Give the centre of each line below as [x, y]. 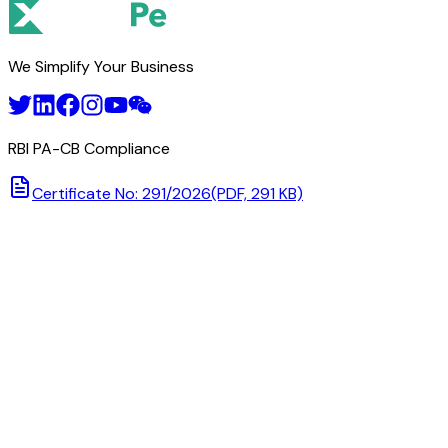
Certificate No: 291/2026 [121, 193]
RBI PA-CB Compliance [89, 148]
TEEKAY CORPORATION [130, 17]
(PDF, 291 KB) [257, 193]
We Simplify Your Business [101, 66]
